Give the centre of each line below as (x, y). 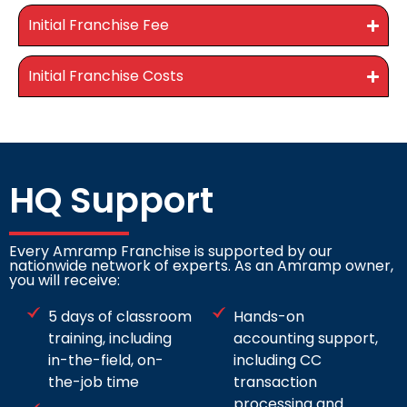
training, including (109, 339)
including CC (277, 361)
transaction (275, 382)
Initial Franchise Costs (106, 76)
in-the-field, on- (105, 361)
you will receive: (65, 281)
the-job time (93, 382)
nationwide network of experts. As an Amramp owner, (201, 266)
